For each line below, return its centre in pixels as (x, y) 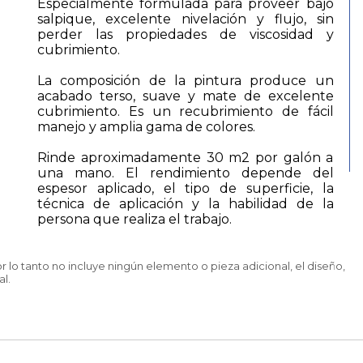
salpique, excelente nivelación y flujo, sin (186, 19)
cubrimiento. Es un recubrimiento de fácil (186, 112)
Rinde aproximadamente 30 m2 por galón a (186, 158)
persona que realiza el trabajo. (135, 220)
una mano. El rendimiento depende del (186, 173)
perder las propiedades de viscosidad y (186, 35)
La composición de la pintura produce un (186, 81)
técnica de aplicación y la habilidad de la (186, 204)
